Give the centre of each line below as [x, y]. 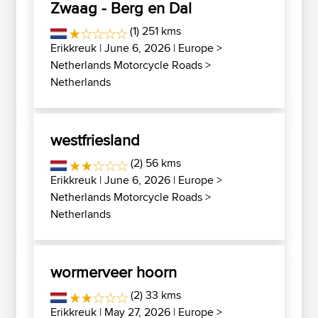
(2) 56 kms [155, 163]
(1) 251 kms [154, 31]
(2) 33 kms [155, 295]
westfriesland [95, 140]
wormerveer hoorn [114, 272]
